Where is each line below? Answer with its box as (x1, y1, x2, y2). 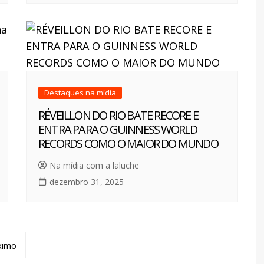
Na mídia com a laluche (49, 160, 139, 171)
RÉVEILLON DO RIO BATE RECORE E (38, 107, 198, 124)
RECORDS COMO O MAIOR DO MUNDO (38, 136, 218, 152)
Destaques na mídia (44, 87, 116, 98)
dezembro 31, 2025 (49, 176, 124, 188)
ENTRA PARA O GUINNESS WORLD (38, 121, 197, 138)
